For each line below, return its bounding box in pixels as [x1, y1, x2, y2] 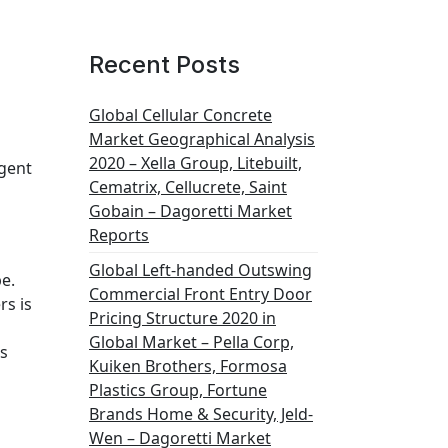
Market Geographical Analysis [89, 128, 315, 150]
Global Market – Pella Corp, [89, 331, 294, 353]
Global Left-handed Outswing [89, 259, 312, 281]
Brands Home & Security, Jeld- [89, 403, 313, 425]
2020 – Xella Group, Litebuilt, [89, 152, 302, 174]
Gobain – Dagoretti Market [89, 200, 292, 222]
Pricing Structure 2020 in [89, 307, 276, 329]
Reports [89, 224, 149, 246]
